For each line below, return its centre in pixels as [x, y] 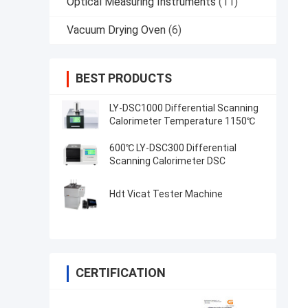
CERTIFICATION [121, 273]
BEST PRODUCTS [124, 78]
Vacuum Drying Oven [116, 30]
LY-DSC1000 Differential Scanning [184, 108]
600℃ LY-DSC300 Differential [173, 148]
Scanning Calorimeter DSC [167, 161]
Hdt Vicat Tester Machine [166, 194]
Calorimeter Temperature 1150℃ [182, 121]
